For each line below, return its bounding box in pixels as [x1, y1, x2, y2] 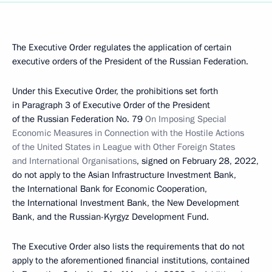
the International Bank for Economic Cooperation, [12, 183, 207, 195]
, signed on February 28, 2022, [137, 155, 259, 167]
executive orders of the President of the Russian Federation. [12, 55, 248, 67]
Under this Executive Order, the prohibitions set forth [12, 85, 218, 97]
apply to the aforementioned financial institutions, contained [12, 254, 250, 267]
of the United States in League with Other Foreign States [12, 141, 235, 153]
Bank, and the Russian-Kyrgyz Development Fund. [12, 211, 209, 223]
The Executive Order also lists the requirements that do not [12, 240, 245, 253]
